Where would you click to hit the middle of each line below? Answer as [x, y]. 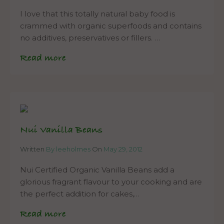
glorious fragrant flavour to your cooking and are [111, 182]
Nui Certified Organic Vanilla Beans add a [97, 170]
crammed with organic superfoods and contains [111, 26]
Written [33, 149]
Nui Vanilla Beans [61, 130]
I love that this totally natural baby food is [97, 14]
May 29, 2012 [123, 149]
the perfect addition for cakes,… [80, 194]
